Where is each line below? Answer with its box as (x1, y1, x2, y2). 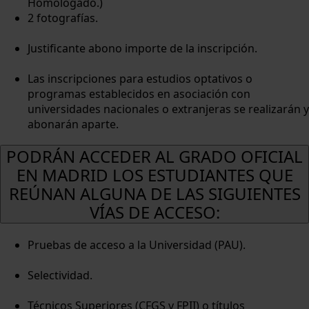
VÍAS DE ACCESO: (89, 201, 220, 224)
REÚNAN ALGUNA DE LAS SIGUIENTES (8, 182, 301, 206)
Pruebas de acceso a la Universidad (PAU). (28, 237, 246, 253)
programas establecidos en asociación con (28, 86, 250, 101)
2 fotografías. (28, 10, 98, 26)
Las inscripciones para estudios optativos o (28, 70, 252, 86)
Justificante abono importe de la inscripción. (28, 40, 257, 56)
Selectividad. (28, 268, 92, 283)
